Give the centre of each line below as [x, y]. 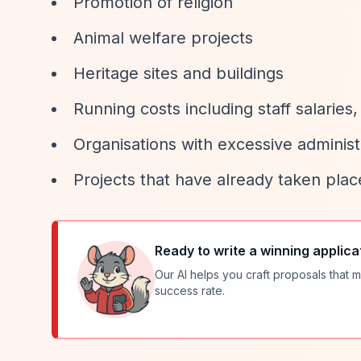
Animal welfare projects [163, 38]
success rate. [190, 290]
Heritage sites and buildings [178, 73]
